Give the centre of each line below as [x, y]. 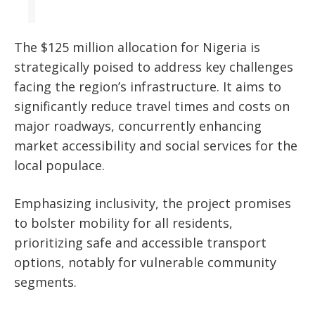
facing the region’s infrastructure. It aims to [148, 87]
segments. [45, 282]
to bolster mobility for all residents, [123, 223]
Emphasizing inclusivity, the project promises [153, 204]
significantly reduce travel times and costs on [152, 107]
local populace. [59, 166]
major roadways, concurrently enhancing [138, 126]
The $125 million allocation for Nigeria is [137, 47]
